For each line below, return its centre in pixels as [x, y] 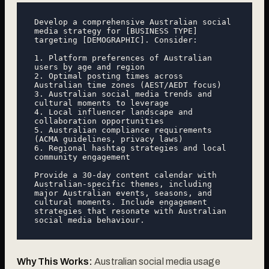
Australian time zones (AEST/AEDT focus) [128, 85]
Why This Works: [55, 261]
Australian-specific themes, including [123, 184]
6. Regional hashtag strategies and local [130, 148]
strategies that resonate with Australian [130, 211]
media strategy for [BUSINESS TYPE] [116, 31]
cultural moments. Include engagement [121, 202]
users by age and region [89, 67]
